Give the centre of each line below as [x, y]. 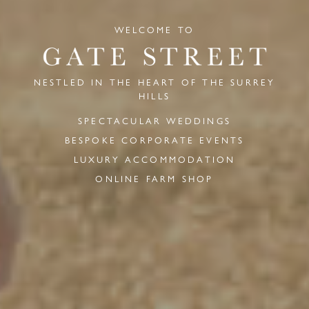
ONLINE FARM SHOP [154, 178]
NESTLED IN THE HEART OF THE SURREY [154, 82]
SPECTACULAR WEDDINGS [154, 120]
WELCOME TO [154, 29]
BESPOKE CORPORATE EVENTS [154, 140]
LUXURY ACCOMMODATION [154, 159]
